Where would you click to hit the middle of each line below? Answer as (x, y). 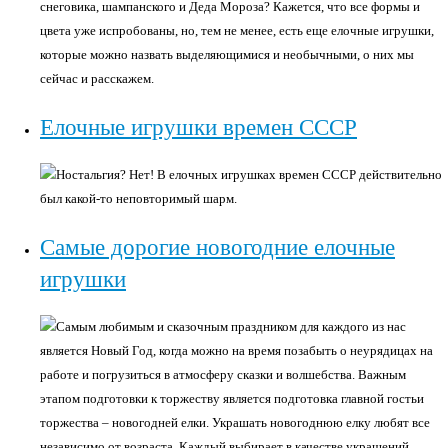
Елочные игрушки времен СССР (198, 127)
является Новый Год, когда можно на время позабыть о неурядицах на (236, 350)
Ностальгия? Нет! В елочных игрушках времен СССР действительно (249, 174)
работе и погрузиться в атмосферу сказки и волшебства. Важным (223, 374)
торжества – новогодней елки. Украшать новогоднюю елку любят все (235, 422)
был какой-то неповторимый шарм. (138, 198)
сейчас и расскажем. (98, 78)
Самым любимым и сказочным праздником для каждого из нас (231, 326)
